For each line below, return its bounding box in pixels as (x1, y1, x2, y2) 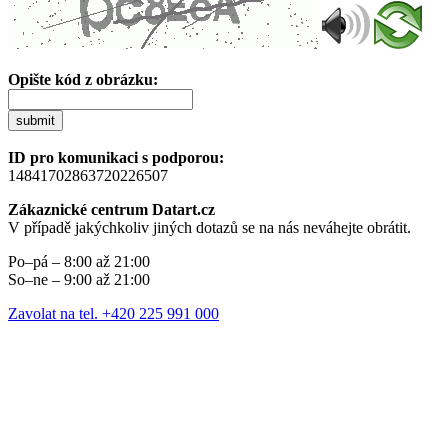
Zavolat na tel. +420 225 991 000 (8, 304, 219, 322)
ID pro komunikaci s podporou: (8, 148, 224, 166)
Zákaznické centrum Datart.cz (8, 200, 215, 218)
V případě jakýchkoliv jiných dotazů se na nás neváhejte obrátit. (8, 218, 411, 236)
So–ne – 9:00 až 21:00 (8, 270, 150, 288)
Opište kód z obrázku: (8, 70, 158, 88)
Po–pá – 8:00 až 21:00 (8, 252, 150, 270)
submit (16, 112, 55, 128)
